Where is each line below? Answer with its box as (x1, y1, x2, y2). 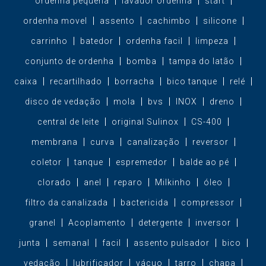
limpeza (195, 36, 229, 46)
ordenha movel (23, 16, 87, 26)
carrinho (31, 36, 68, 46)
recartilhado (50, 77, 102, 87)
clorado (37, 178, 71, 188)
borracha (115, 77, 154, 87)
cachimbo (147, 16, 191, 26)
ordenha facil (126, 36, 183, 46)
